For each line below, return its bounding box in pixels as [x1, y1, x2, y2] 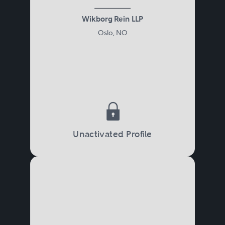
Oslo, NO [97, 28, 127, 37]
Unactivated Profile [73, 129, 152, 140]
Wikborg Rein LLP [81, 14, 143, 24]
